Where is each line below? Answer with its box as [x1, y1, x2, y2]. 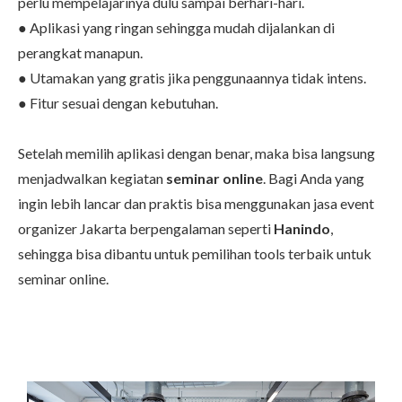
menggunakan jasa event [224, 195, 374, 213]
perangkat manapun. [18, 44, 143, 62]
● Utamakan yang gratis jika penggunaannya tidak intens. [18, 69, 366, 87]
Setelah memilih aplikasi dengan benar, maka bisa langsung [18, 144, 375, 162]
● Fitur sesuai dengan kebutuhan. [18, 94, 218, 112]
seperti [225, 220, 274, 238]
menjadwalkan [18, 170, 109, 188]
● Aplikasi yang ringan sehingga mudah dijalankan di [18, 19, 335, 37]
